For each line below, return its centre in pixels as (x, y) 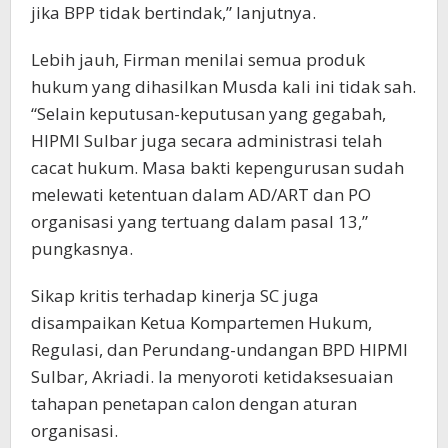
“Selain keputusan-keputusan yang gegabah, (208, 114)
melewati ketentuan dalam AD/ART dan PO (201, 195)
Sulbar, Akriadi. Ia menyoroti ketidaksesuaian (212, 377)
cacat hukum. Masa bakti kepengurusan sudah (217, 168)
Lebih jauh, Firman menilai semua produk (198, 60)
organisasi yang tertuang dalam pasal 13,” (199, 222)
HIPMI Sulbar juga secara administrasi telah (206, 141)
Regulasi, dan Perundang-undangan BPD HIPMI (219, 350)
